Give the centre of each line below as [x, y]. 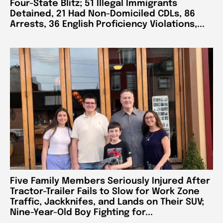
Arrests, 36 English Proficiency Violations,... [107, 25]
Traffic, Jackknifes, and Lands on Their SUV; [107, 202]
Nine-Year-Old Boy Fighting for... [81, 212]
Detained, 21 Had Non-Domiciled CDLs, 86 [103, 14]
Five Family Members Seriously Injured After [110, 181]
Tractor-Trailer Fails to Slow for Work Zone [105, 191]
